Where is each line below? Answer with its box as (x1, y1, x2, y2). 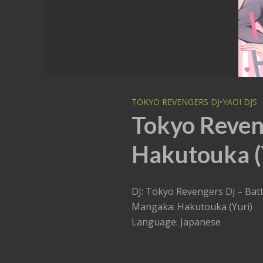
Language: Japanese (131, 215, 221, 228)
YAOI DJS (222, 96, 258, 107)
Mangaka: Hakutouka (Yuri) (131, 200, 253, 213)
